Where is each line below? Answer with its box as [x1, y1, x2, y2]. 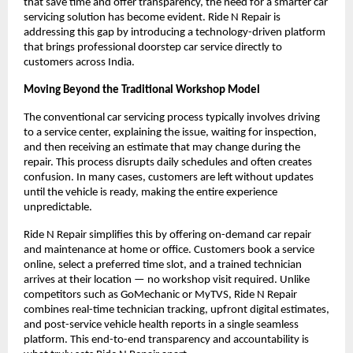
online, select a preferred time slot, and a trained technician [24, 258, 302, 271]
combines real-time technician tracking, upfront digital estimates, [24, 303, 329, 316]
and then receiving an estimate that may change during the [24, 141, 300, 154]
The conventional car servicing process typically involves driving [24, 111, 320, 124]
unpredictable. [24, 201, 92, 214]
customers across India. [24, 56, 135, 69]
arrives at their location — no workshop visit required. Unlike [24, 273, 310, 286]
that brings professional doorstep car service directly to [24, 41, 282, 54]
